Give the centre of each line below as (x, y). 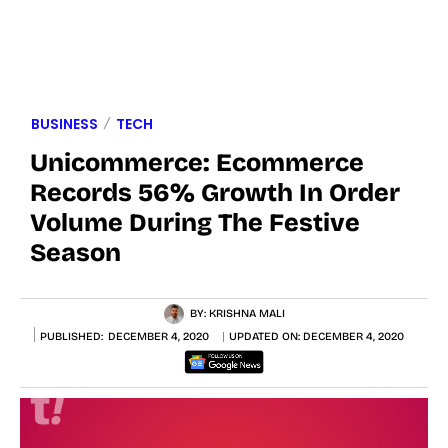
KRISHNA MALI (247, 313)
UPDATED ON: (266, 337)
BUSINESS (64, 123)
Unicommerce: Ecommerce (197, 162)
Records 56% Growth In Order (215, 192)
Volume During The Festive (195, 222)
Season (75, 252)
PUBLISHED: (71, 336)
